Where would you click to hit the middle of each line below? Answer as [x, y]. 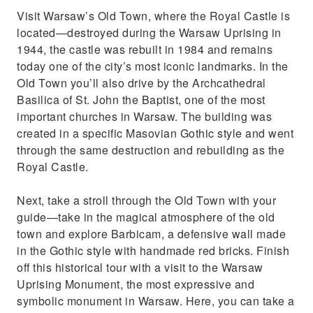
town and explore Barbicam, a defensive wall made [151, 234]
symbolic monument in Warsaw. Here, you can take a [156, 301]
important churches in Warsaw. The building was [144, 116]
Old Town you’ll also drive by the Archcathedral [141, 83]
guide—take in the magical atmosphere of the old [146, 217]
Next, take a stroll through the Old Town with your [146, 200]
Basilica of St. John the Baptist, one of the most [141, 100]
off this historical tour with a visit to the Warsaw [140, 267]
